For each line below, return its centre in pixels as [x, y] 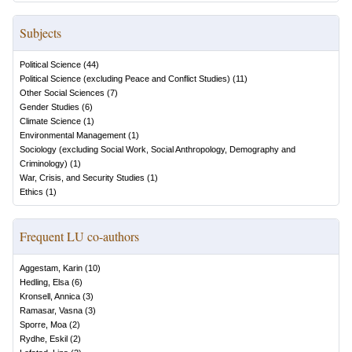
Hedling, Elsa [44, 282]
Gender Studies [49, 107]
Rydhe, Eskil [44, 339]
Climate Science [50, 121]
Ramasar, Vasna [51, 310]
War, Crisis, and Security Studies [82, 178]
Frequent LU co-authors [79, 236]
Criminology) [44, 163]
